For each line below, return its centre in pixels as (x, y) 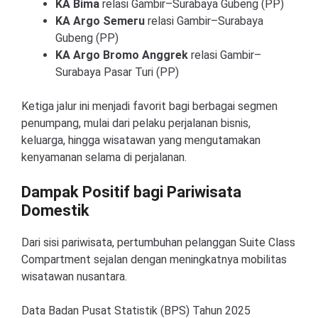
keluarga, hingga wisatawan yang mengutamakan (141, 140)
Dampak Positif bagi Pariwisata (131, 192)
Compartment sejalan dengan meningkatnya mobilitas (154, 259)
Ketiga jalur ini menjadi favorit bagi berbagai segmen (149, 106)
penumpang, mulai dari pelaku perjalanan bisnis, (136, 123)
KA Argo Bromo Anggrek (122, 55)
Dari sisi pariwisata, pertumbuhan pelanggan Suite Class (158, 242)
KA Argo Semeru (100, 21)
